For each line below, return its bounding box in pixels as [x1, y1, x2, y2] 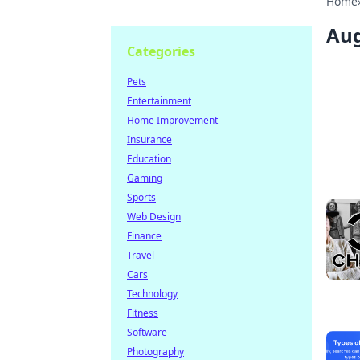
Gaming [127, 171, 162, 185]
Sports [127, 190, 156, 204]
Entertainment [127, 94, 191, 108]
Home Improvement [127, 113, 218, 127]
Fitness [127, 306, 158, 320]
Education [127, 152, 171, 166]
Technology [127, 287, 178, 301]
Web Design [127, 210, 181, 223]
